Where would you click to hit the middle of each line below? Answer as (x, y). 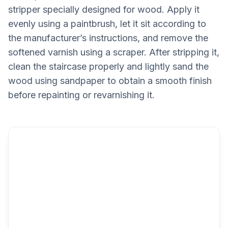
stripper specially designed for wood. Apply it (104, 10)
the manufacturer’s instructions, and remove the (108, 38)
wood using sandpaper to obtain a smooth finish (110, 81)
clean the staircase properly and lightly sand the (108, 67)
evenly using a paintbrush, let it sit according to (107, 24)
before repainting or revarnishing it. (81, 95)
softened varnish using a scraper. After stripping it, (114, 52)
